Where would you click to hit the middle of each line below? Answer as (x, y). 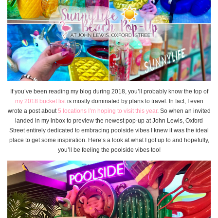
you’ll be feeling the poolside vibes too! (109, 150)
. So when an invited (184, 111)
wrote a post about (32, 111)
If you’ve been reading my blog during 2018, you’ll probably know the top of (109, 92)
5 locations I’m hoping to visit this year (107, 111)
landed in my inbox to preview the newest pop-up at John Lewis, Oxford (109, 121)
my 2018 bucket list (40, 101)
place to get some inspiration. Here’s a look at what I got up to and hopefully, (109, 140)
